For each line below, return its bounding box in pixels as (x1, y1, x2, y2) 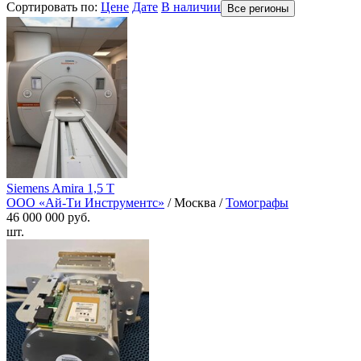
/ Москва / (164, 196, 226, 210)
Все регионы (227, 2, 288, 15)
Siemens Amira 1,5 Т (6, 181, 114, 196)
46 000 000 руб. (6, 210, 90, 225)
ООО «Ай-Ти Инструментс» (6, 196, 164, 210)
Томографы (226, 196, 288, 210)
